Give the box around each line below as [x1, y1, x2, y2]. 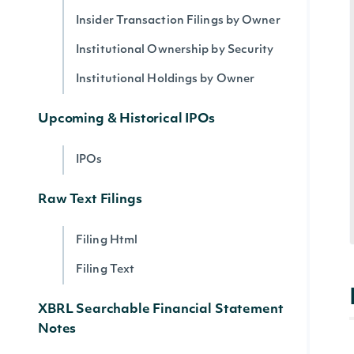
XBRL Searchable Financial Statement [38, 303, 284, 316]
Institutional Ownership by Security [76, 44, 274, 56]
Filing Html [76, 235, 138, 247]
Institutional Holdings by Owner [76, 73, 255, 85]
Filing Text [76, 264, 135, 276]
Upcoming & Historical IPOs [38, 113, 215, 126]
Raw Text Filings [38, 194, 142, 206]
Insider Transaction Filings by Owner [76, 15, 281, 27]
